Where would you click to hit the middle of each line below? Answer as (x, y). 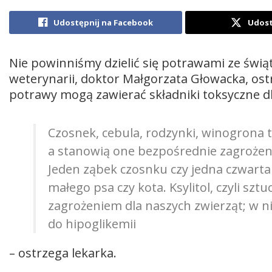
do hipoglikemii (92, 224)
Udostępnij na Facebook (104, 23)
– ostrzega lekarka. (63, 253)
